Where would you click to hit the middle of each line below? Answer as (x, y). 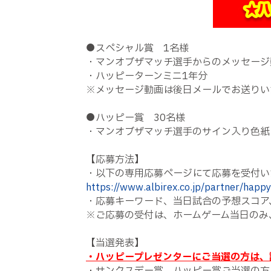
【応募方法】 (115, 160)
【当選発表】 (115, 243)
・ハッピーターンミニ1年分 (147, 76)
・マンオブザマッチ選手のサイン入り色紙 (178, 132)
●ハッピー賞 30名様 (135, 118)
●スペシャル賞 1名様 (137, 48)
